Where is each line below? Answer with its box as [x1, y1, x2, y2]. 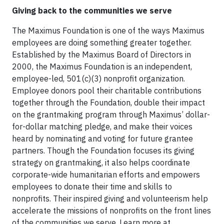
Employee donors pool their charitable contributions [12, 85, 201, 96]
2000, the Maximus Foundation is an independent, [12, 61, 192, 72]
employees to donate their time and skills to [12, 181, 172, 192]
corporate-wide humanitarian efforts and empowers [12, 169, 200, 180]
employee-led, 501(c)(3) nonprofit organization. [12, 73, 185, 84]
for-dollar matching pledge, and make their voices [12, 121, 192, 132]
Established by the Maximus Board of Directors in [12, 49, 191, 60]
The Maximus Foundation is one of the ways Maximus [12, 25, 204, 36]
